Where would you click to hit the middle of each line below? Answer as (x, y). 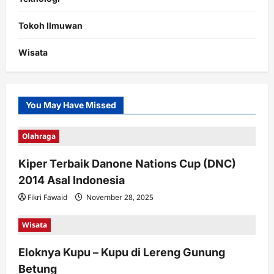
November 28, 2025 (119, 198)
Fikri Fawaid (47, 198)
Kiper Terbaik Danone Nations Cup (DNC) (127, 164)
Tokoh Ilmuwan (50, 26)
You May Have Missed (71, 105)
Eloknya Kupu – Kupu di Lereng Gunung (122, 253)
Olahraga (39, 136)
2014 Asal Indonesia (72, 180)
